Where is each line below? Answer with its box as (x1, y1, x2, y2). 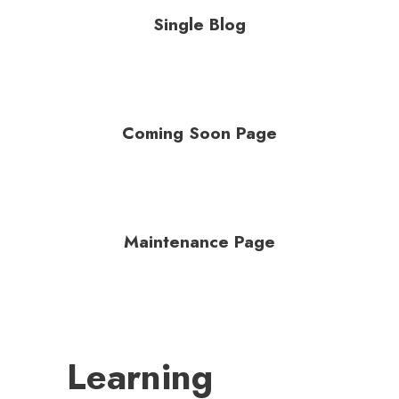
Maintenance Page (124, 230, 275, 255)
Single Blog (153, 12, 246, 37)
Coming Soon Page (122, 121, 277, 146)
